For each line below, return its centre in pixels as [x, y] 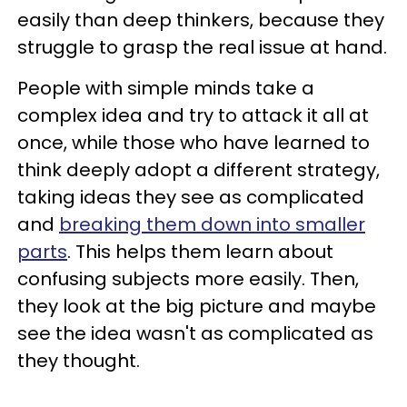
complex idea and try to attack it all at [193, 115]
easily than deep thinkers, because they [201, 20]
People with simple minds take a [166, 88]
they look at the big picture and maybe [197, 306]
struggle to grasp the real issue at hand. [202, 47]
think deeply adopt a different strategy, [199, 170]
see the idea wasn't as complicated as [195, 333]
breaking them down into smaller [212, 224]
